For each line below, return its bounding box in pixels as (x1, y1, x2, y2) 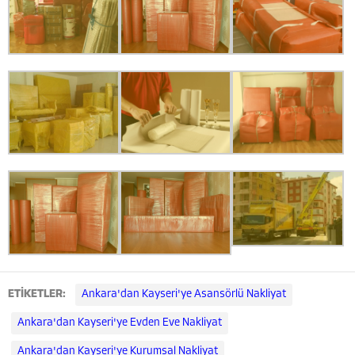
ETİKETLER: (8, 288, 68, 301)
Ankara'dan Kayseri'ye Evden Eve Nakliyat (17, 317, 222, 330)
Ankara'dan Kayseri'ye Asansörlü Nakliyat (82, 288, 286, 301)
